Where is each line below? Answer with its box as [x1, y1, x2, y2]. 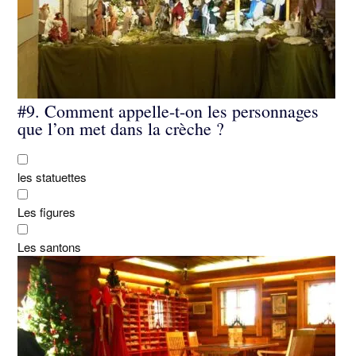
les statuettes [17, 168, 87, 186]
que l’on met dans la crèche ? [17, 116, 224, 140]
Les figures [17, 203, 75, 221]
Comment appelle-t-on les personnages [40, 99, 319, 122]
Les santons [17, 238, 81, 256]
